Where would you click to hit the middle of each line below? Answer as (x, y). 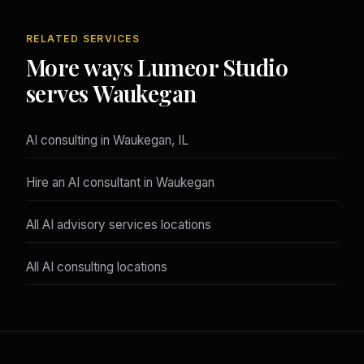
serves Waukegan (111, 93)
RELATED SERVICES (83, 39)
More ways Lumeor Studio (157, 67)
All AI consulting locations (97, 267)
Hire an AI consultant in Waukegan (120, 183)
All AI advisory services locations (119, 225)
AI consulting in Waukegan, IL (107, 141)
